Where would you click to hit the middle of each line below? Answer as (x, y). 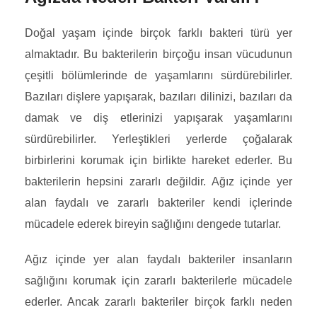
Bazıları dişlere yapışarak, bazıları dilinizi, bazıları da (158, 97)
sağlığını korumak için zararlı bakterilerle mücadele (158, 281)
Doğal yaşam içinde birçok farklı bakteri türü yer (158, 33)
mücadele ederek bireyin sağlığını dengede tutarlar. (153, 224)
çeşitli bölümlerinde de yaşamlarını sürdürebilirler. (158, 75)
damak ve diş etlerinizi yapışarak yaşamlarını (158, 118)
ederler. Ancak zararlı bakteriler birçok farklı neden (158, 302)
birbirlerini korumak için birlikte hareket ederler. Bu (158, 160)
